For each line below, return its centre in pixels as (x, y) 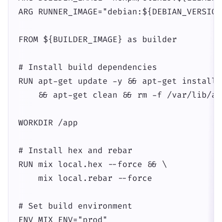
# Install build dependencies (88, 67)
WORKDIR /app (48, 123)
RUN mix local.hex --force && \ (93, 164)
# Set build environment (75, 206)
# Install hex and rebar (75, 150)
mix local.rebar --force (85, 178)
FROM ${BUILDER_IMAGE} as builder (98, 39)
